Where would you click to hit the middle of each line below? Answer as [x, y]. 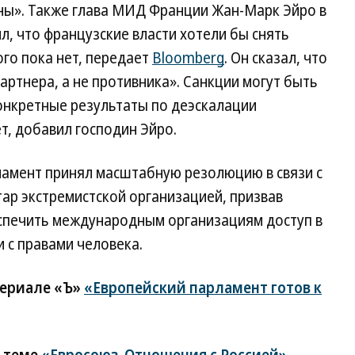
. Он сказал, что [276, 58]
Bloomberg [188, 58]
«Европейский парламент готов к [203, 288]
